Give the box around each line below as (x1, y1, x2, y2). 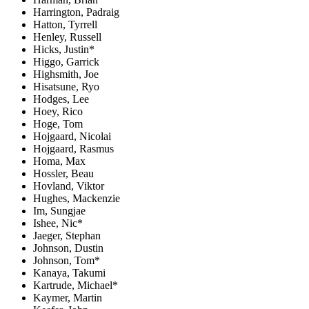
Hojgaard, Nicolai (33, 130, 111, 142)
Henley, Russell (33, 30, 101, 43)
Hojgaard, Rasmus (33, 142, 114, 154)
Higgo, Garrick (33, 55, 99, 68)
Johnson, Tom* (33, 254, 100, 266)
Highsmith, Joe (33, 68, 99, 80)
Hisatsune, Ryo (33, 80, 99, 92)
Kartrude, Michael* (33, 279, 118, 291)
